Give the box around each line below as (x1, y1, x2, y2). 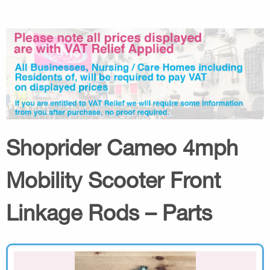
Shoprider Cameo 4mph (6, 134, 238, 160)
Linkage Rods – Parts (6, 199, 212, 225)
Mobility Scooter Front (6, 166, 221, 193)
